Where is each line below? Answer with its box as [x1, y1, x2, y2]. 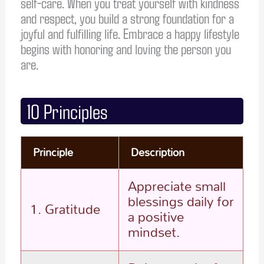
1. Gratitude [29, 194, 100, 222]
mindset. [127, 217, 180, 245]
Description [130, 141, 184, 163]
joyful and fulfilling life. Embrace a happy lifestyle [20, 24, 239, 42]
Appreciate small [127, 171, 226, 199]
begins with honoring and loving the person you [20, 39, 231, 57]
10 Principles [26, 98, 108, 123]
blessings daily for [127, 187, 234, 214]
